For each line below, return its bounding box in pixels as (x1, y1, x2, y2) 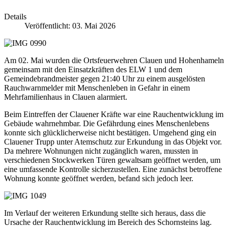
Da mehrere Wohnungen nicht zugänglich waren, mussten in (4, 147, 198, 156)
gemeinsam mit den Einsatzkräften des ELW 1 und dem (4, 65, 182, 74)
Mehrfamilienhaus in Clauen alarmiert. (4, 93, 127, 102)
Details (4, 12, 26, 21)
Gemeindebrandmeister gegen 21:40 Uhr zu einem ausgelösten (4, 74, 205, 83)
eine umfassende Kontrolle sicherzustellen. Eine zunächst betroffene (4, 165, 222, 174)
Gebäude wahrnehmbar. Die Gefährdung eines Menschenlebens (4, 119, 209, 128)
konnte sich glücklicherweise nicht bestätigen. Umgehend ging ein (4, 128, 216, 137)
